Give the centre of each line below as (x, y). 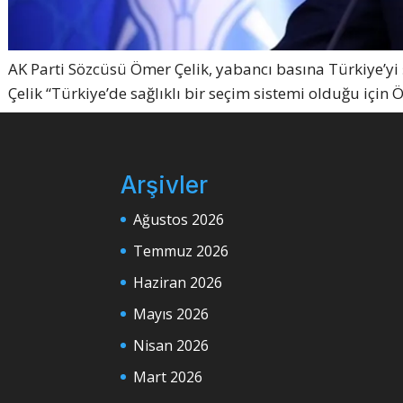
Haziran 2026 (178, 282)
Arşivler (165, 184)
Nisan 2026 (171, 345)
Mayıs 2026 (171, 313)
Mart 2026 (168, 376)
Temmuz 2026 (181, 251)
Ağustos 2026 (179, 219)
